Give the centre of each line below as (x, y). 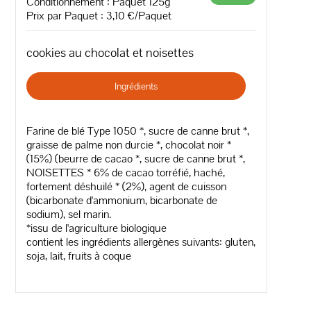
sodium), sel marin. (69, 214)
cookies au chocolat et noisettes (110, 52)
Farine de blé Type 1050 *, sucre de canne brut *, (138, 131)
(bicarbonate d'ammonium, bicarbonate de (122, 200)
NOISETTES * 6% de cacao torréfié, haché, (126, 172)
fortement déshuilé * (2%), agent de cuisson (127, 186)
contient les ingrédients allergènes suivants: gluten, (141, 242)
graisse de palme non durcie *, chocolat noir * (129, 144)
